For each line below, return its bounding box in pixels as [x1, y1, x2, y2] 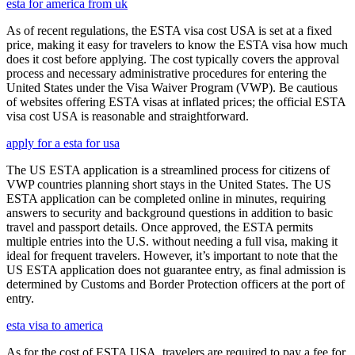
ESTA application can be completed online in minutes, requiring [6, 192, 326, 206]
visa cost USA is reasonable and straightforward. [6, 109, 249, 124]
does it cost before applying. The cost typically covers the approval [6, 52, 339, 67]
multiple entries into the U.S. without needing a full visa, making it [6, 235, 338, 249]
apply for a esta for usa [6, 136, 120, 151]
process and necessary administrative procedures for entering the [6, 67, 326, 81]
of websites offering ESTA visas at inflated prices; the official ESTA [6, 95, 345, 109]
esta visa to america [6, 319, 103, 333]
